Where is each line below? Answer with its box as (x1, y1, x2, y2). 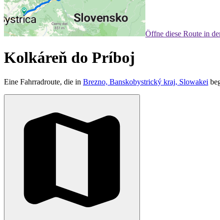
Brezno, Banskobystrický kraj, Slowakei (83, 77, 208, 86)
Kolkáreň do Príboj (4, 49, 135, 67)
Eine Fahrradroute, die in (4, 77, 83, 86)
